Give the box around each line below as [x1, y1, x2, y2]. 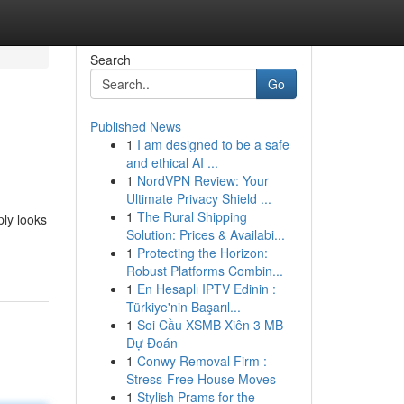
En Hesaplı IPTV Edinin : [136, 280, 276, 298]
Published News [89, 117, 181, 135]
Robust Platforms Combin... [125, 262, 283, 280]
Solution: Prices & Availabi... [125, 225, 285, 243]
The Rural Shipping [136, 207, 247, 225]
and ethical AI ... [125, 153, 218, 171]
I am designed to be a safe [136, 135, 289, 153]
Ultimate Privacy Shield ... [125, 189, 271, 207]
